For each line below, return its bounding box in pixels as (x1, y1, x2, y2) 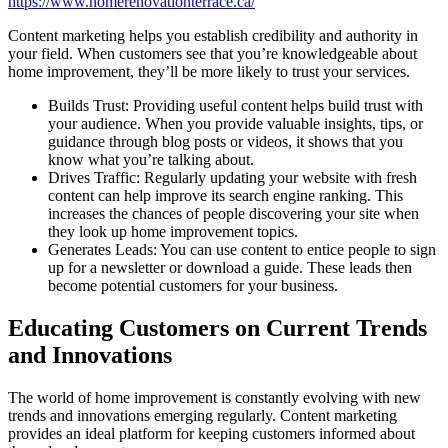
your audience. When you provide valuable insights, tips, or (48, 114, 423, 132)
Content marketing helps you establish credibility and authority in (8, 26, 418, 44)
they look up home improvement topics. (48, 222, 298, 240)
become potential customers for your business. (48, 276, 338, 294)
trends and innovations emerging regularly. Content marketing (8, 406, 397, 424)
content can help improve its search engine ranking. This (48, 186, 403, 204)
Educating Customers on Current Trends (8, 314, 427, 341)
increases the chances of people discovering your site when (48, 204, 419, 222)
